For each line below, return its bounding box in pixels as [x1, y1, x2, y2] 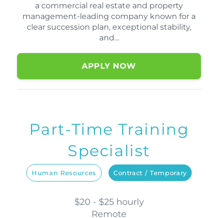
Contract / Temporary [113, 169, 187, 177]
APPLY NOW [82, 61, 136, 71]
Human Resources [32, 169, 96, 177]
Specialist [67, 141, 150, 161]
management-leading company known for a [22, 12, 196, 21]
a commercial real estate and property [35, 1, 183, 11]
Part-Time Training [29, 120, 189, 139]
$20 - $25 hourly [74, 197, 144, 208]
